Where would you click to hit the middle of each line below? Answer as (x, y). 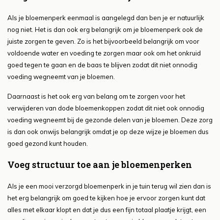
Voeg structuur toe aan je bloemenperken (100, 165)
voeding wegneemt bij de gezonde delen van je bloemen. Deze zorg (110, 120)
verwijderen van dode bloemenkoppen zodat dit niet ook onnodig (106, 108)
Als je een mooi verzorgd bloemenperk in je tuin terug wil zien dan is (109, 186)
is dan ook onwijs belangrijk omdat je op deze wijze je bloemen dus (108, 132)
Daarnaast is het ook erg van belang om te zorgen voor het (96, 96)
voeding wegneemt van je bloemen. (61, 77)
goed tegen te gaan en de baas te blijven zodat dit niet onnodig (102, 65)
